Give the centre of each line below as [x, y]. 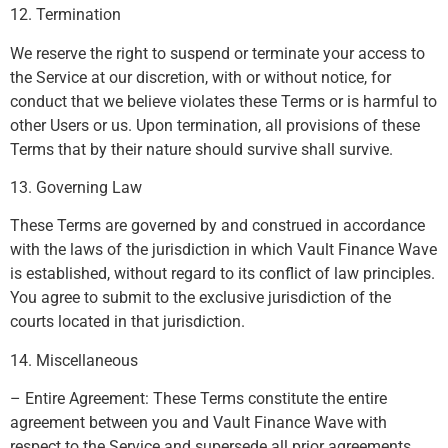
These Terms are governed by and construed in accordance [217, 226]
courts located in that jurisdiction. [127, 322]
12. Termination [65, 15]
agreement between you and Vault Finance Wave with [198, 423]
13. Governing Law [76, 187]
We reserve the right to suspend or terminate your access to [217, 53]
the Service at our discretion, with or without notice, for [200, 77]
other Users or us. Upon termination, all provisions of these [215, 125]
